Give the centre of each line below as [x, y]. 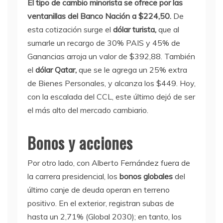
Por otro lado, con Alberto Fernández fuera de [109, 163]
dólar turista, [136, 29]
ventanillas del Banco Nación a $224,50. [99, 16]
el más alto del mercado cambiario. [88, 110]
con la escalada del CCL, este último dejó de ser [111, 97]
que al [169, 29]
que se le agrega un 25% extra [132, 70]
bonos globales [147, 176]
